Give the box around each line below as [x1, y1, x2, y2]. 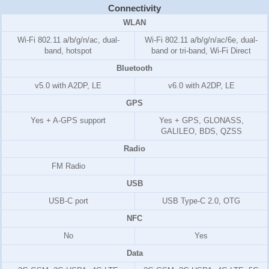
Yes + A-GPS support [31, 115, 106, 125]
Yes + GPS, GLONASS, [159, 115, 244, 125]
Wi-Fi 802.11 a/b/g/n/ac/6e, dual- [145, 35, 258, 44]
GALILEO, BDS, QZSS [160, 126, 242, 136]
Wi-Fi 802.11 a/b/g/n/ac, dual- [17, 35, 119, 44]
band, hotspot [44, 46, 92, 55]
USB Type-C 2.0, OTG [162, 196, 240, 205]
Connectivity [108, 2, 161, 13]
